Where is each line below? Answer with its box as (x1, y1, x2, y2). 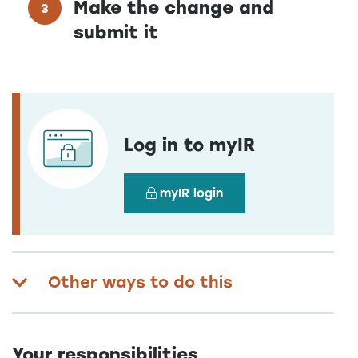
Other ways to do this (48, 272, 233, 292)
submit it (74, 22, 158, 43)
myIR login (160, 186, 223, 201)
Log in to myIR (124, 134, 255, 156)
